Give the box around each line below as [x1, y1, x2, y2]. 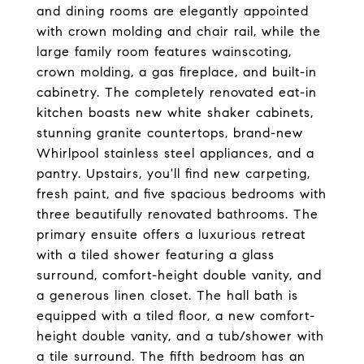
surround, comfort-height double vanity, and [37, 267, 322, 283]
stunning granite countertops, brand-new [37, 125, 303, 141]
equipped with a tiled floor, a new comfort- [37, 308, 315, 323]
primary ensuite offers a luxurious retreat [37, 227, 305, 242]
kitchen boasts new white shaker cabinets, [37, 105, 314, 120]
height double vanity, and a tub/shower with [37, 328, 324, 344]
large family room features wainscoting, [37, 44, 292, 59]
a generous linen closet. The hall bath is [37, 288, 298, 303]
